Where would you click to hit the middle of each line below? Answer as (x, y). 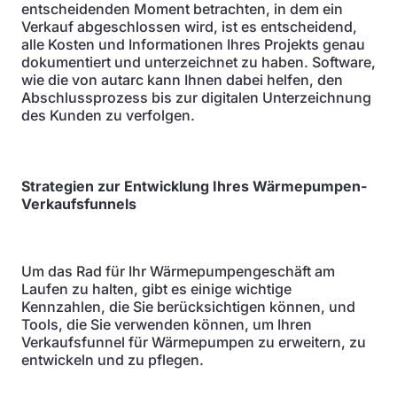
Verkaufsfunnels (79, 204)
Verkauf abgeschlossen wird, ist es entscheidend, (189, 27)
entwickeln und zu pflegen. (113, 360)
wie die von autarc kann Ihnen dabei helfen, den (182, 80)
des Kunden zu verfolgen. (108, 115)
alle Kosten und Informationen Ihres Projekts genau (193, 44)
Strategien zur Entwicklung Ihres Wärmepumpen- (194, 186)
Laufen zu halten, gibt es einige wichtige (156, 289)
